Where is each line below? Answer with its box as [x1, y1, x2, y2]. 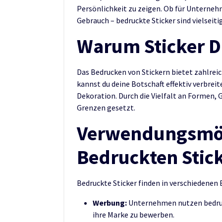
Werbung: [93, 197, 127, 208]
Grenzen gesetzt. [77, 102, 135, 112]
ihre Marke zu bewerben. [93, 209, 174, 220]
